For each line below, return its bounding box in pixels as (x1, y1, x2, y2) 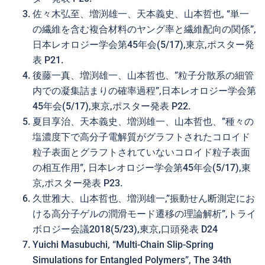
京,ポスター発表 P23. (33, 177, 122, 189)
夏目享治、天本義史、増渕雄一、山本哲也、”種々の (33, 116, 254, 127)
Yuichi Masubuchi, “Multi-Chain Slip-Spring (33, 239, 214, 250)
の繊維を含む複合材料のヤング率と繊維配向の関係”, (33, 24, 256, 35)
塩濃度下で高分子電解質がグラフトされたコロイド (33, 131, 250, 143)
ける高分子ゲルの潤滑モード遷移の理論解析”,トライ (33, 208, 256, 219)
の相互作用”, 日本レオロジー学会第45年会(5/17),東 (33, 162, 251, 173)
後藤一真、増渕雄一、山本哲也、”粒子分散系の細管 (33, 70, 254, 81)
